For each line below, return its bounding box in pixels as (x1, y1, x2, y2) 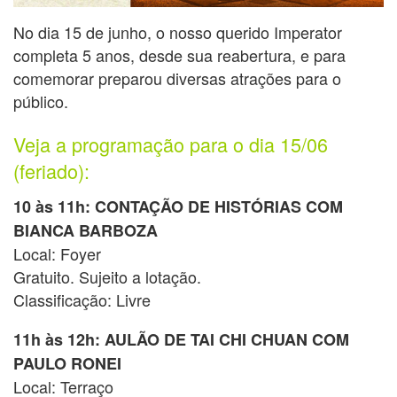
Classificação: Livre (13, 288, 151, 312)
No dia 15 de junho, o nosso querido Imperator (13, 19, 342, 43)
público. (13, 89, 68, 113)
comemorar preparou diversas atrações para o (13, 66, 341, 90)
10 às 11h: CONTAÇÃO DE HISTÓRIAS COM (13, 195, 343, 219)
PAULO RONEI (13, 352, 121, 376)
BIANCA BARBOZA (13, 219, 158, 243)
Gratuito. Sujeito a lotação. (13, 265, 201, 289)
